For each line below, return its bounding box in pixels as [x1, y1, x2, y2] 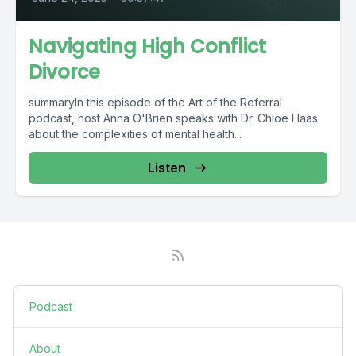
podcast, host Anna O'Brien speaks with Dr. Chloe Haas [29, 110, 318, 125]
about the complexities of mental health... [29, 126, 242, 141]
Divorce [29, 58, 100, 85]
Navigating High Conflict [29, 33, 266, 60]
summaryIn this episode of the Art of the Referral [29, 95, 282, 109]
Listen [148, 159, 186, 176]
